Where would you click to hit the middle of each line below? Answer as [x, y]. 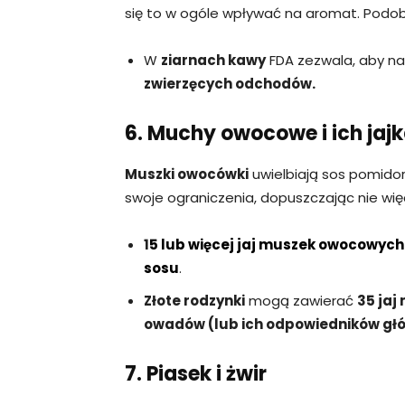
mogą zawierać [301, 300]
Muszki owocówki [187, 174]
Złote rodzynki [194, 300]
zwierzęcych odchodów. [230, 83]
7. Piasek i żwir [196, 373]
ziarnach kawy [213, 60]
